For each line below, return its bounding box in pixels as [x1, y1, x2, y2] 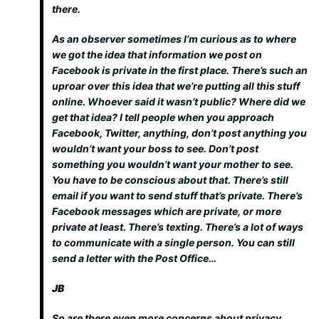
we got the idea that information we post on [52, 48, 262, 61]
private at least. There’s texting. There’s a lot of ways [52, 221, 303, 233]
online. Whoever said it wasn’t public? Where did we [52, 95, 305, 108]
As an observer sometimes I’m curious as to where [52, 33, 296, 45]
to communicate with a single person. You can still [52, 236, 295, 249]
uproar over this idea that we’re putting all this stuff [52, 80, 300, 92]
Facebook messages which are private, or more [52, 205, 281, 217]
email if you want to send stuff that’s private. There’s [52, 189, 303, 202]
